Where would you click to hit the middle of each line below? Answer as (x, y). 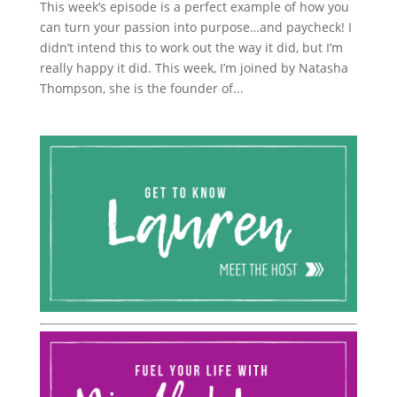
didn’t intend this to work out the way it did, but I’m (191, 47)
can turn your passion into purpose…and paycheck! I (195, 27)
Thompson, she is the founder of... (141, 88)
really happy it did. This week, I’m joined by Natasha (194, 67)
